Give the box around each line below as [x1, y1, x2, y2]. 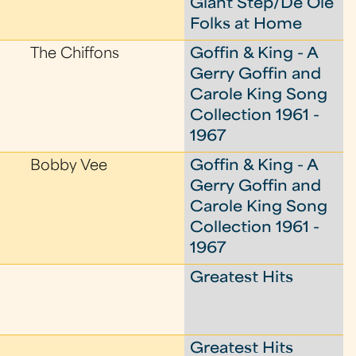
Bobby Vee [30, 160, 108, 173]
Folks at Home [190, 18, 303, 32]
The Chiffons [30, 48, 120, 61]
